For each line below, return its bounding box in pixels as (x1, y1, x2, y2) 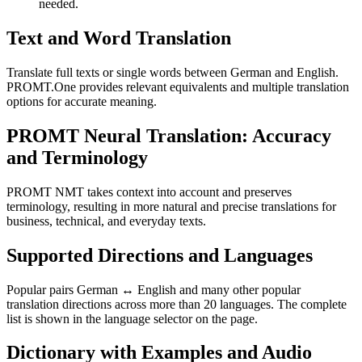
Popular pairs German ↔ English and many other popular (6, 282, 301, 297)
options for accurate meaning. (6, 94, 157, 108)
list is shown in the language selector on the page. (6, 311, 258, 326)
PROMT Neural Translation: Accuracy (6, 124, 331, 146)
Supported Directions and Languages (6, 244, 313, 266)
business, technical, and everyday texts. (6, 213, 206, 228)
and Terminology (6, 146, 148, 168)
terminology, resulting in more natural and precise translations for (6, 199, 336, 213)
